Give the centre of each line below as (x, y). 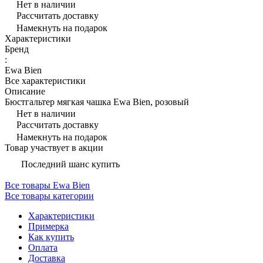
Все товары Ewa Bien (47, 185)
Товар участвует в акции (54, 147)
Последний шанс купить (70, 164)
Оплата (43, 247)
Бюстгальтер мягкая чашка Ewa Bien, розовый (97, 102)
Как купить (51, 237)
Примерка (48, 226)
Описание (25, 91)
